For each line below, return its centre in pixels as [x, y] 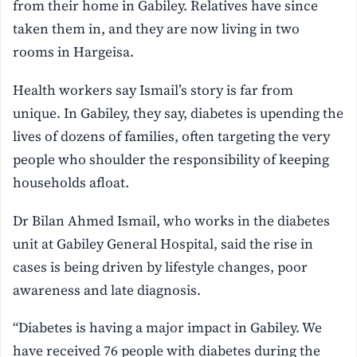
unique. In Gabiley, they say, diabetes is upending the [178, 113]
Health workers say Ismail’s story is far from [153, 90]
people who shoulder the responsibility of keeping [171, 159]
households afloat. [71, 182]
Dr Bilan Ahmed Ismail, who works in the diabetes [172, 220]
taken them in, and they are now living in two [157, 28]
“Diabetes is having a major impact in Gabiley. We [168, 328]
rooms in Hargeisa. [74, 51]
